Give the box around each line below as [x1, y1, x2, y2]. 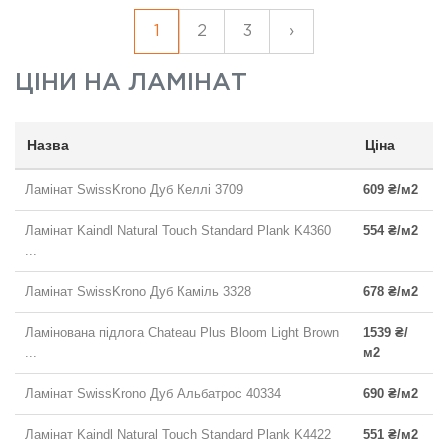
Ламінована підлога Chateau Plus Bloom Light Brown [25, 324, 339, 340]
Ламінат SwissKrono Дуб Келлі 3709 [25, 181, 243, 197]
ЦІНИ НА [15, 71, 128, 94]
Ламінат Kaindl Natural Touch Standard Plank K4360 [25, 222, 331, 238]
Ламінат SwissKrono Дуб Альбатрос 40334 [25, 385, 281, 401]
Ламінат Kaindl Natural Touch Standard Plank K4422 [25, 426, 331, 442]
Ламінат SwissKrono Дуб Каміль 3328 [25, 283, 251, 299]
